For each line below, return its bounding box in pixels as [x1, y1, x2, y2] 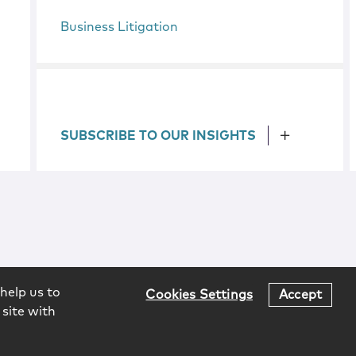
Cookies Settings [145, 288, 253, 301]
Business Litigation [60, 21, 179, 33]
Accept [279, 288, 322, 301]
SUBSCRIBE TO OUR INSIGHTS [60, 130, 257, 142]
